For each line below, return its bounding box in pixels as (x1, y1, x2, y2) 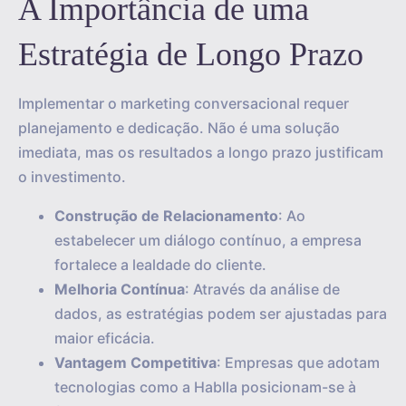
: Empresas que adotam (217, 353, 380, 372)
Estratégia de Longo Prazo (18, 36, 363, 72)
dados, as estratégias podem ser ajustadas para (54, 304, 387, 323)
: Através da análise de (185, 280, 340, 298)
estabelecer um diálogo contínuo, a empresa (54, 231, 362, 249)
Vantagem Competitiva (54, 353, 217, 372)
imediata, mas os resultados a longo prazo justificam (18, 143, 383, 161)
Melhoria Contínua (54, 280, 185, 298)
